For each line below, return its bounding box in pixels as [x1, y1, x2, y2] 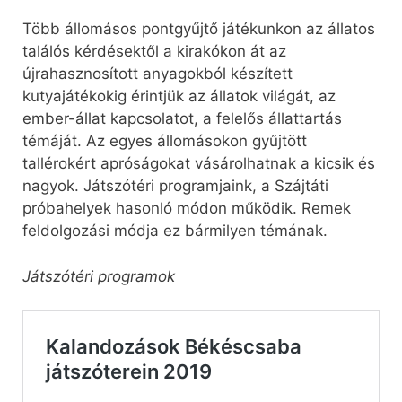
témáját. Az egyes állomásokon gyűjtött [22, 132, 307, 151]
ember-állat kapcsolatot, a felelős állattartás [22, 109, 342, 128]
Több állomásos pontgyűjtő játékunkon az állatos [22, 20, 375, 39]
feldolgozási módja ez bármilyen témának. [22, 222, 328, 240]
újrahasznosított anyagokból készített [22, 65, 293, 83]
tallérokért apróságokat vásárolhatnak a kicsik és [22, 154, 375, 173]
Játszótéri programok [22, 267, 175, 285]
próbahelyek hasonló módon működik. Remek [22, 199, 351, 218]
